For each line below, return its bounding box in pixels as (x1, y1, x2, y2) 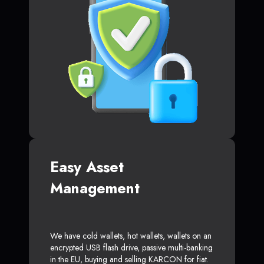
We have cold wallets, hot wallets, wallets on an (50, 230, 212, 242)
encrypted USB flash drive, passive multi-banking (50, 242, 213, 254)
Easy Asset (50, 156, 124, 178)
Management (50, 177, 140, 199)
